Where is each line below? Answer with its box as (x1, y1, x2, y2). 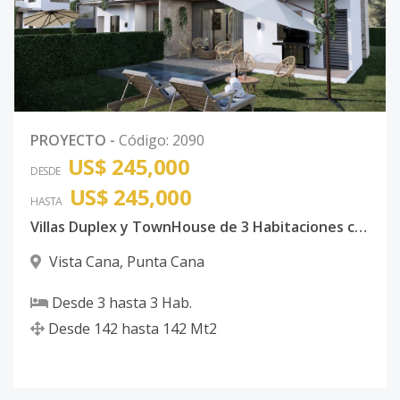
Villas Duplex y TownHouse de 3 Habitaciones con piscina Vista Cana (354, 217, 367, 237)
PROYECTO (30, 130, 106, 150)
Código (119, 130, 166, 150)
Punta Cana (127, 252, 204, 271)
